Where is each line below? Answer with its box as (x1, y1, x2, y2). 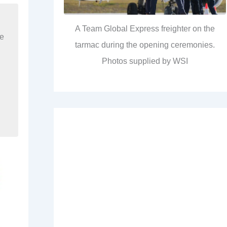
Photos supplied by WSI (102, 57, 188, 66)
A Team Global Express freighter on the (75, 24, 215, 33)
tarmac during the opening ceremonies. (75, 41, 215, 50)
